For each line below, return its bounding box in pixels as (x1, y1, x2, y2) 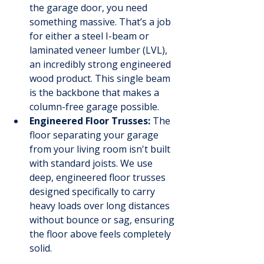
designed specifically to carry (29, 184, 157, 198)
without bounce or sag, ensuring (29, 213, 177, 226)
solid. (29, 241, 52, 255)
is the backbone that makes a (29, 85, 161, 99)
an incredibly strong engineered (29, 57, 173, 71)
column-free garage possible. (29, 100, 159, 113)
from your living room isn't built (29, 142, 173, 156)
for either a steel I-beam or (29, 29, 151, 42)
